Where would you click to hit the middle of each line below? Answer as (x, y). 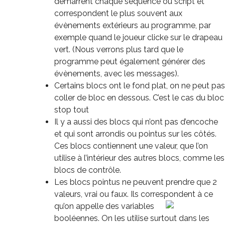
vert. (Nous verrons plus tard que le (119, 49)
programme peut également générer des (130, 61)
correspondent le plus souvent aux (118, 13)
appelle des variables (115, 206)
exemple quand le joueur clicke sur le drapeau (138, 37)
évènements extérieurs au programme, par (133, 25)
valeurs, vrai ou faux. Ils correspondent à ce (134, 194)
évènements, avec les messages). (117, 73)
